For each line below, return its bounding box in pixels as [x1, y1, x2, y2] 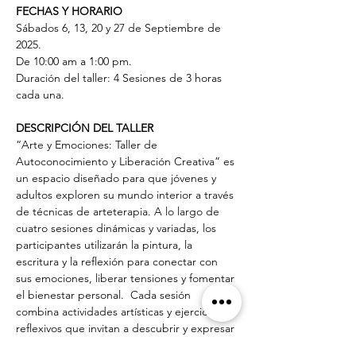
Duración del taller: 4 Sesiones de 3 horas [16, 70, 225, 85]
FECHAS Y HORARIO [16, 3, 122, 18]
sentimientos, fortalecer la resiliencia [16, 337, 199, 352]
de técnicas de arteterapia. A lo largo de [16, 203, 222, 219]
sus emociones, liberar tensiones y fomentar [16, 270, 238, 285]
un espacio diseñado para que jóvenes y [16, 170, 219, 185]
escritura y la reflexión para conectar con [16, 253, 221, 269]
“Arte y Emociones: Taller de [16, 137, 161, 152]
